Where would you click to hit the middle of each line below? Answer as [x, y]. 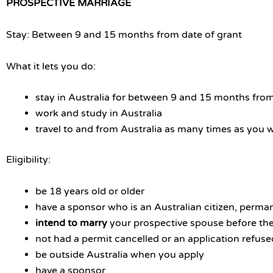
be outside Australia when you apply [120, 254]
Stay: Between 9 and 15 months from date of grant [124, 34]
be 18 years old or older [90, 191]
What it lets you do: [52, 66]
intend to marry [73, 223]
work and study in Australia [99, 114]
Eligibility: [28, 160]
